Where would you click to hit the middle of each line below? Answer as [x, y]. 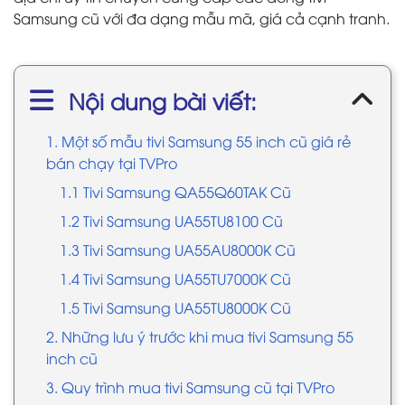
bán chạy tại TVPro [112, 163]
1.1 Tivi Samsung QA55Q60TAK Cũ [175, 192]
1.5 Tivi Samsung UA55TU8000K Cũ [175, 307]
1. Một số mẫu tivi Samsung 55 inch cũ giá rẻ [198, 141]
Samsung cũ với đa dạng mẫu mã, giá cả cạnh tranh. [202, 18]
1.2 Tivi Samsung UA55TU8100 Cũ [171, 221]
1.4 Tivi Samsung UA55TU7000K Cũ [175, 278]
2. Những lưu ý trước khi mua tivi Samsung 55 [200, 336]
